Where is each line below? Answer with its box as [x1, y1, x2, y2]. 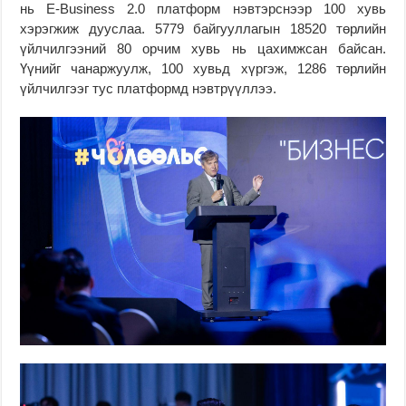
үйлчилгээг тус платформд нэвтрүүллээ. [20, 81, 277, 97]
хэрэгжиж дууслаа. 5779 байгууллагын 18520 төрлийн [20, 21, 386, 37]
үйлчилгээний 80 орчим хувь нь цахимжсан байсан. [20, 41, 386, 57]
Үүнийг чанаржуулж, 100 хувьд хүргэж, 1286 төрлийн [20, 61, 386, 77]
